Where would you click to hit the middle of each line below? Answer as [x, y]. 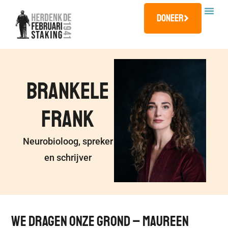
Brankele [68, 91]
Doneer [170, 18]
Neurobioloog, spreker [68, 141]
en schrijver [68, 158]
